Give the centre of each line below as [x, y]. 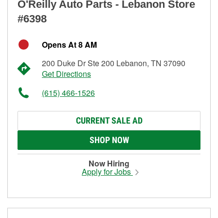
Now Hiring [109, 163]
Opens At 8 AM [69, 44]
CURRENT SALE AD [109, 120]
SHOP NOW [109, 140]
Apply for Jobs [107, 171]
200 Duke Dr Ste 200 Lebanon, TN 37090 [114, 63]
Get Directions [66, 73]
